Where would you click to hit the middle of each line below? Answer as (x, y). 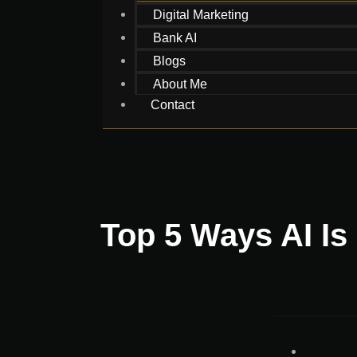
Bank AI (175, 38)
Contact (173, 105)
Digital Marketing (201, 15)
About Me (180, 84)
